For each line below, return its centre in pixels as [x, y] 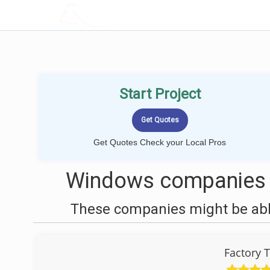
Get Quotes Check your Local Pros [160, 142]
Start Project [160, 94]
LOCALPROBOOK [128, 15]
